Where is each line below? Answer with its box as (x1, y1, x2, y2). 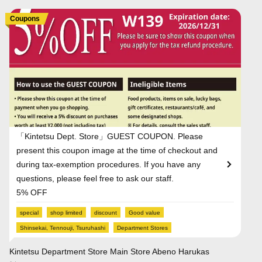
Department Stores (117, 224, 168, 231)
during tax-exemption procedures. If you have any (16, 159, 201, 169)
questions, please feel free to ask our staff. (16, 173, 174, 183)
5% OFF (16, 187, 47, 197)
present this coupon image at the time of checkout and (16, 145, 218, 155)
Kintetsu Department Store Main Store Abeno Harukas (9, 246, 209, 256)
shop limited (50, 209, 82, 216)
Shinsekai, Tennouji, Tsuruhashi (20, 224, 105, 231)
